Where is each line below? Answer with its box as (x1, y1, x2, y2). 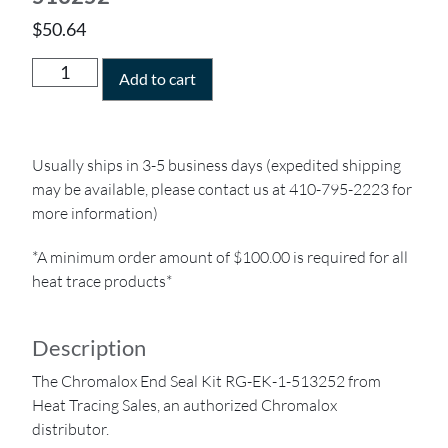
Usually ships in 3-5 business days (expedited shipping (32, 155, 402, 176)
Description (32, 333, 147, 361)
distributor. (32, 418, 110, 439)
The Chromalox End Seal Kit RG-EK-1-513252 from (32, 370, 382, 391)
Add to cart (118, 68, 196, 88)
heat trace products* (32, 271, 173, 292)
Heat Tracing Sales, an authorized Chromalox (32, 394, 338, 415)
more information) (32, 203, 159, 224)
